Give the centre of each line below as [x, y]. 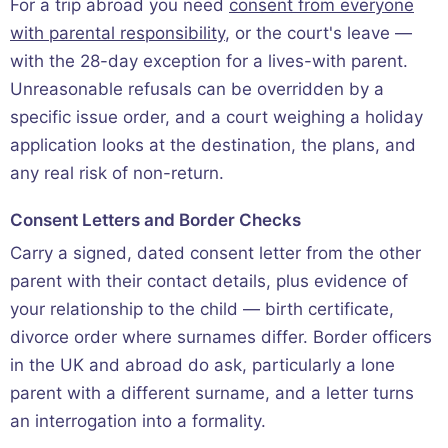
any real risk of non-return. [117, 173]
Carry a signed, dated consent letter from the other [215, 253]
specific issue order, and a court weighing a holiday [216, 117]
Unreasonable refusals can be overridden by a [197, 89]
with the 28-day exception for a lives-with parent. [209, 61]
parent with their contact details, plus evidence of [209, 281]
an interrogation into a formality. [138, 421]
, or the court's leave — [318, 33]
